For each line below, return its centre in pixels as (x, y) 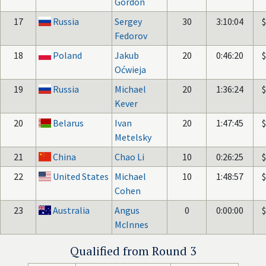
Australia (72, 210)
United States (81, 176)
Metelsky (133, 137)
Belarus (69, 123)
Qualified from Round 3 (133, 251)
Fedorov (131, 36)
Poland (68, 55)
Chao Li (129, 157)
